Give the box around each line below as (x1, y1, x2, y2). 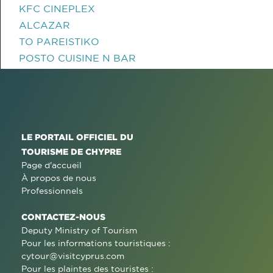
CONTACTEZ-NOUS (21, 212, 105, 221)
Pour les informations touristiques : (21, 238, 171, 248)
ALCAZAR (19, 19, 70, 30)
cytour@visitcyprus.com (21, 251, 124, 261)
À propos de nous (21, 173, 96, 183)
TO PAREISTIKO (19, 36, 99, 47)
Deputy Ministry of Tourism (21, 225, 137, 235)
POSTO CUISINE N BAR (19, 52, 136, 63)
